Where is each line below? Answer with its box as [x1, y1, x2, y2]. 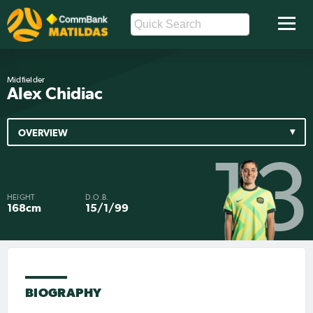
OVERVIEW [18, 126, 68, 138]
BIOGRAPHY [25, 284, 102, 300]
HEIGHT [7, 194, 36, 202]
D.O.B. [85, 194, 109, 202]
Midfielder [7, 75, 45, 85]
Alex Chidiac [7, 84, 103, 103]
